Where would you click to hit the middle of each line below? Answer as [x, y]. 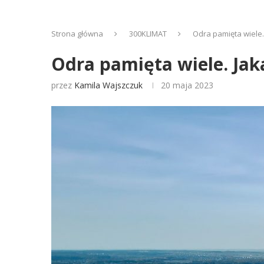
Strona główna [77, 34]
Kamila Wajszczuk [108, 85]
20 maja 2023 [187, 85]
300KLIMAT [148, 34]
